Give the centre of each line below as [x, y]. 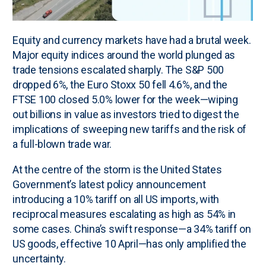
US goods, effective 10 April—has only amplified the [129, 243]
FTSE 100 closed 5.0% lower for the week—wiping [125, 99]
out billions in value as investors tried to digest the [126, 114]
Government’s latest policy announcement [109, 184]
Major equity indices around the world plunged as [124, 55]
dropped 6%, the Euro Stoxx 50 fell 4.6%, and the [120, 84]
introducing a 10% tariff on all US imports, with [116, 199]
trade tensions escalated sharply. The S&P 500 [118, 69]
